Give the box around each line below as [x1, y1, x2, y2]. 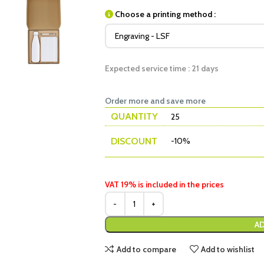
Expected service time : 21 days [104, 63, 219, 74]
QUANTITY [110, 111, 158, 122]
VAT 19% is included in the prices [104, 179, 224, 190]
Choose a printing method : [114, 9, 216, 19]
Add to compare [116, 243, 176, 255]
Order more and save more [104, 95, 206, 106]
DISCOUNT [110, 136, 157, 147]
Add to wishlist [201, 243, 255, 255]
